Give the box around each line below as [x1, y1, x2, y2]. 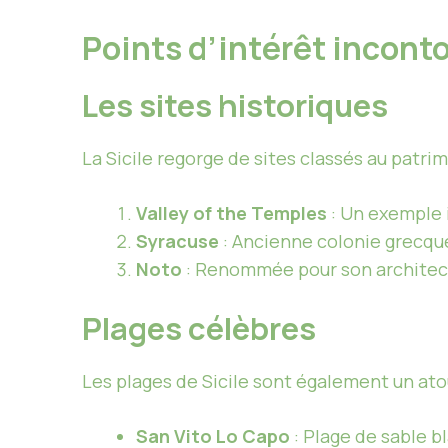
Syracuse [136, 228, 219, 253]
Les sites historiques [82, 83, 388, 126]
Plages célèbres [82, 306, 316, 349]
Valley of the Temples [136, 200, 327, 225]
